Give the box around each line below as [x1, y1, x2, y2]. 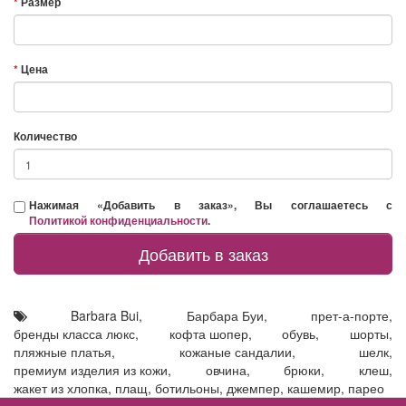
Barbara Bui [71, 306, 140, 324]
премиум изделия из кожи [14, 361, 168, 379]
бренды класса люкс [14, 324, 135, 343]
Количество [14, 128, 77, 144]
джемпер [227, 379, 280, 397]
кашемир [287, 379, 341, 397]
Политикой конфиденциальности [29, 212, 208, 228]
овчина [205, 361, 246, 379]
